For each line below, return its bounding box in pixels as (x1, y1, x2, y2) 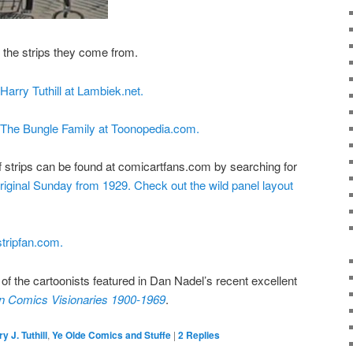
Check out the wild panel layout (134, 176, 293, 194)
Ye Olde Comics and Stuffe (52, 328, 171, 343)
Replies (184, 328, 220, 343)
